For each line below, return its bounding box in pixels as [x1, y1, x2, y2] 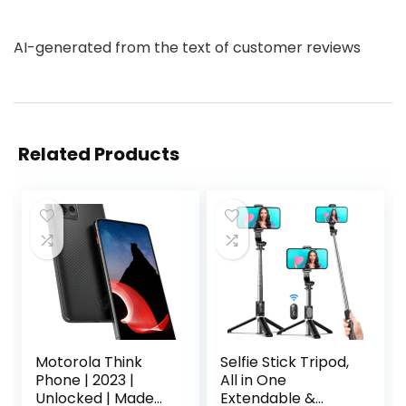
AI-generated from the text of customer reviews [14, 37, 361, 58]
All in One [220, 370, 287, 391]
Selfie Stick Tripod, [220, 352, 350, 372]
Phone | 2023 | [35, 370, 135, 391]
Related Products [18, 141, 179, 167]
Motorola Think [35, 352, 143, 372]
